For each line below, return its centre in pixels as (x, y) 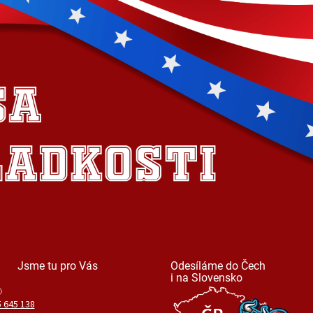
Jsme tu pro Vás (57, 265)
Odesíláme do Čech (218, 265)
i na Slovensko (206, 277)
